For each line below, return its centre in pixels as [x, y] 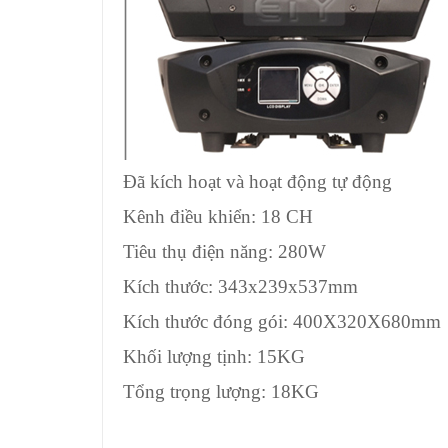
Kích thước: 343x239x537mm [240, 286]
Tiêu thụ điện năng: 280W [224, 251]
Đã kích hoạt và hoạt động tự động [257, 181]
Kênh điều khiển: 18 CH [218, 216]
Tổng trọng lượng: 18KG [221, 391]
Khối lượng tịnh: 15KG [214, 356]
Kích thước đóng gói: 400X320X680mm [282, 321]
